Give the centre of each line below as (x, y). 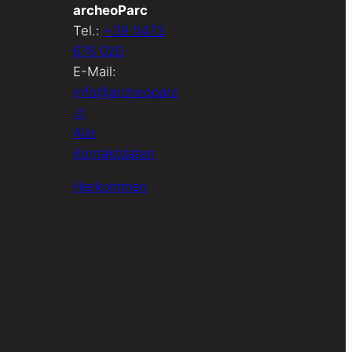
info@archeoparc (126, 92)
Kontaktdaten (115, 153)
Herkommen (111, 187)
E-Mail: (95, 71)
